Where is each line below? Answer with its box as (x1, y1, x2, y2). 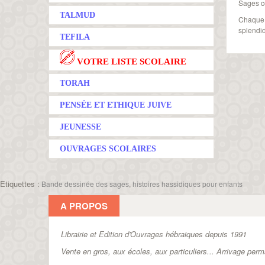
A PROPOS (60, 199, 108, 212)
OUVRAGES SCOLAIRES (60, 144, 156, 153)
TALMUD (60, 11, 95, 20)
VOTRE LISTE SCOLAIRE (75, 57, 186, 66)
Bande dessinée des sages (41, 179, 129, 189)
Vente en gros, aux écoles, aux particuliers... (61, 245, 216, 257)
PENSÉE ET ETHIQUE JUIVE (60, 101, 172, 109)
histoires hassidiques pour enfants (132, 179, 243, 189)
